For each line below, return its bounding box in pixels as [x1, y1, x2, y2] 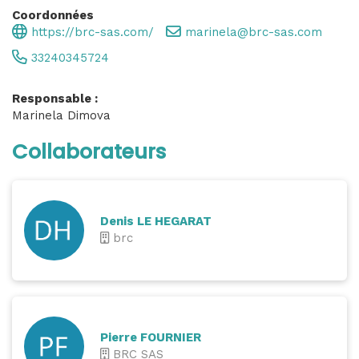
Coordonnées [12, 8, 94, 22]
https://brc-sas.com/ [27, 25, 154, 39]
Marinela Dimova [12, 108, 111, 123]
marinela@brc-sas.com [181, 25, 322, 39]
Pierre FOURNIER [100, 329, 201, 345]
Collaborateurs [12, 138, 166, 166]
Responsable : [12, 91, 98, 106]
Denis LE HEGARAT [100, 213, 212, 228]
